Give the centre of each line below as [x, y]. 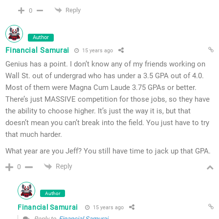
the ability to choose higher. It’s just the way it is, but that [98, 111]
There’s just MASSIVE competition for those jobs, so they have [108, 99]
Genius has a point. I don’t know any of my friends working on [106, 64]
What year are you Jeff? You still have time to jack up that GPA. [108, 151]
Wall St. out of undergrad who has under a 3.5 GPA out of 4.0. [105, 76]
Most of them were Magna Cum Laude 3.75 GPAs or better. [101, 88]
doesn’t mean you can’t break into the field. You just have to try [108, 123]
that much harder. [34, 135]
